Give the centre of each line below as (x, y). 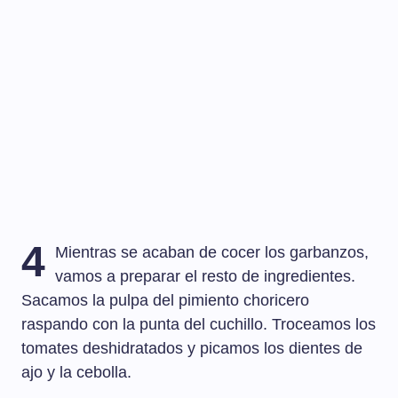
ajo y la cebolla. (76, 373)
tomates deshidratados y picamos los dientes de (192, 349)
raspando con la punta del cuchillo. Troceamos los (199, 325)
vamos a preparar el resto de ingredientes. (206, 277)
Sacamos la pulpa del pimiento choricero (165, 301)
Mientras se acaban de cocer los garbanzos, (212, 253)
